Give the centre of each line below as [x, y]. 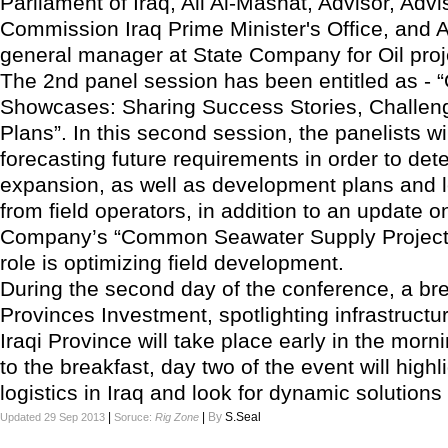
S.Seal [243, 417]
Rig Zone [177, 417]
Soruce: [134, 417]
